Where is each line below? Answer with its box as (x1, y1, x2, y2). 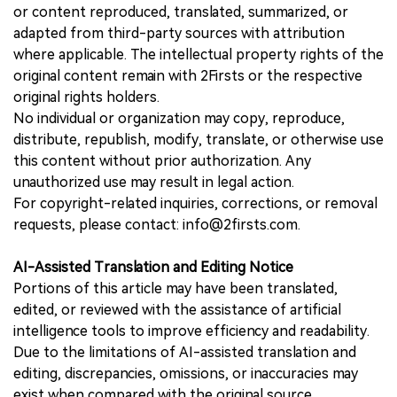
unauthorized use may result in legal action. (13, 173, 294, 191)
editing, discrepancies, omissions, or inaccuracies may (13, 364, 358, 382)
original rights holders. (13, 88, 160, 105)
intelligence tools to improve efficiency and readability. (13, 322, 370, 339)
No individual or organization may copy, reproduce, (13, 109, 345, 127)
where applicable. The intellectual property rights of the (13, 45, 384, 63)
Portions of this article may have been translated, (13, 279, 338, 297)
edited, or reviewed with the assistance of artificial (13, 300, 341, 318)
